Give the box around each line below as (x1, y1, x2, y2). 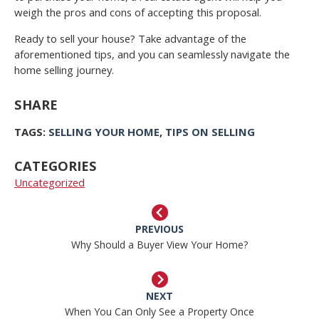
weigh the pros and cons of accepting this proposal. (14, 5, 261, 20)
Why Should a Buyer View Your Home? (71, 238, 248, 252)
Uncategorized (14, 175, 85, 190)
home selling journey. (14, 63, 114, 78)
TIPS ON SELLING (165, 124, 255, 139)
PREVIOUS (135, 222, 184, 236)
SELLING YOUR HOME (48, 124, 159, 139)
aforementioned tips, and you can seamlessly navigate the (14, 47, 290, 62)
